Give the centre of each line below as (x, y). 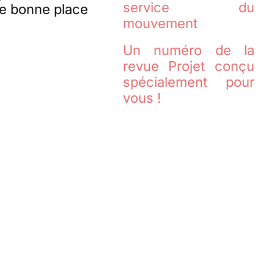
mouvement (160, 24)
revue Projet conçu (189, 66)
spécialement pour (189, 82)
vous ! (142, 98)
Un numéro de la (189, 50)
